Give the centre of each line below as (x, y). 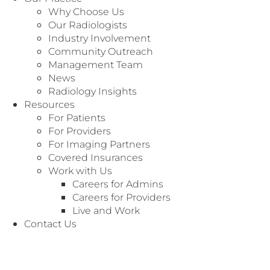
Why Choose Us (86, 11)
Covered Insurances (96, 157)
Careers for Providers (121, 197)
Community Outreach (101, 51)
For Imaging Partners (99, 144)
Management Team (96, 64)
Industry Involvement (99, 38)
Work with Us (80, 170)
